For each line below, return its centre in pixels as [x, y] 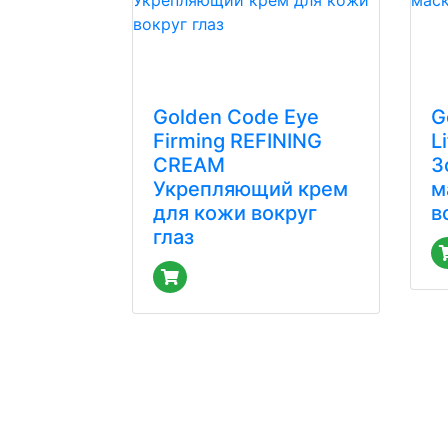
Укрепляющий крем [250, 189]
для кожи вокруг [235, 213]
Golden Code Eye [236, 117]
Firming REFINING [237, 141]
